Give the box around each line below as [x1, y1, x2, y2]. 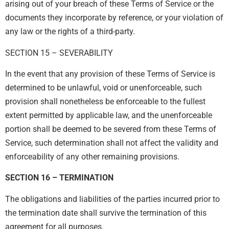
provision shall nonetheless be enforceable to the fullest [5, 97, 205, 107]
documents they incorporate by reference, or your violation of [5, 13, 223, 23]
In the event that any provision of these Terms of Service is [5, 69, 215, 79]
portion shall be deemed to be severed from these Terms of [5, 124, 216, 134]
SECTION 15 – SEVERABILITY [5, 48, 113, 58]
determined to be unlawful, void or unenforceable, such [5, 83, 202, 93]
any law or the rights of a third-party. [5, 27, 135, 37]
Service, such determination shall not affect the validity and [5, 138, 218, 148]
